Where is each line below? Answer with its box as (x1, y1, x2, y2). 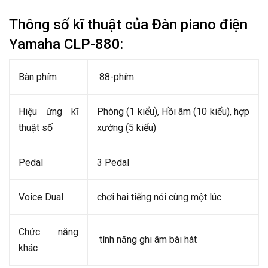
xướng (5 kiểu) (97, 122, 156, 133)
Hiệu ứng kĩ (19, 106, 78, 117)
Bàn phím (19, 71, 57, 83)
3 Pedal (97, 157, 129, 168)
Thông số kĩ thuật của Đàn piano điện (9, 16, 248, 33)
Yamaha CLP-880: (9, 36, 123, 53)
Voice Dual (19, 191, 63, 203)
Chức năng (19, 226, 78, 237)
